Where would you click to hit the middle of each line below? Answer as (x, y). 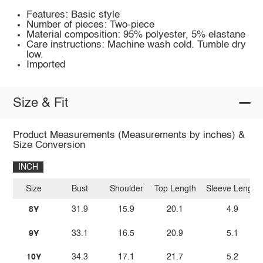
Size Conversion (49, 146)
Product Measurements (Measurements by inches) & (129, 136)
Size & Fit (40, 103)
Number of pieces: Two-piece (91, 25)
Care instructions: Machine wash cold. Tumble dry (136, 45)
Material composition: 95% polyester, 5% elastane (136, 35)
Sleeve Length (232, 189)
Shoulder (126, 189)
